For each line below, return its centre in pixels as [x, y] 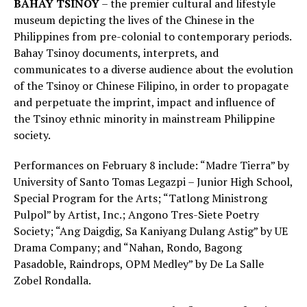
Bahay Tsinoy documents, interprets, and [116, 53]
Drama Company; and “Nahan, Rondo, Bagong [128, 248]
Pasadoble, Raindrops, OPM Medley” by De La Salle [139, 264]
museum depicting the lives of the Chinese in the [134, 20]
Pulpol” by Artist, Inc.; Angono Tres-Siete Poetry [136, 215]
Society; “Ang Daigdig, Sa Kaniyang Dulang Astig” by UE [151, 231]
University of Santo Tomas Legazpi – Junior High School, [153, 182]
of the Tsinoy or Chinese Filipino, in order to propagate [151, 86]
